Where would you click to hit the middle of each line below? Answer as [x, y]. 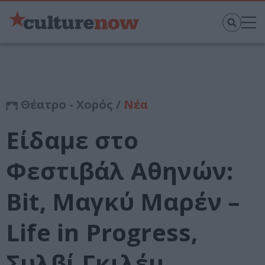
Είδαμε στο [72, 140]
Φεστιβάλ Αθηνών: [120, 171]
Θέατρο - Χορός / [71, 105]
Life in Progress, [102, 232]
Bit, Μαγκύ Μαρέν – [123, 202]
